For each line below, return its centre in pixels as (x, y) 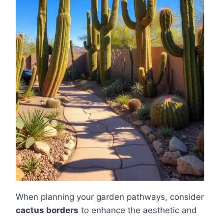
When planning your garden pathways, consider (110, 197)
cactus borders (47, 210)
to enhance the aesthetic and (138, 210)
